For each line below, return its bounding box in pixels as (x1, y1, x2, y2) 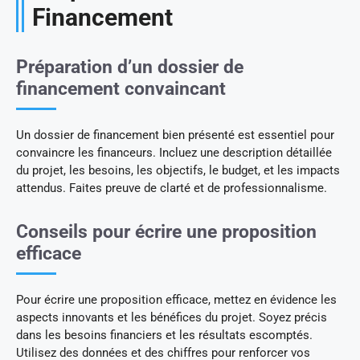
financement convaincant (16, 78, 226, 100)
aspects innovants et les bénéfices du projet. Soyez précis (16, 310, 327, 325)
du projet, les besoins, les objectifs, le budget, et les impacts (16, 163, 340, 178)
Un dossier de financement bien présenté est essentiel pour (16, 128, 334, 143)
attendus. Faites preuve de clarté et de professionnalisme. (16, 181, 327, 196)
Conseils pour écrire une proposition (16, 221, 317, 243)
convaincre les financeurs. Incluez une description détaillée (16, 145, 332, 161)
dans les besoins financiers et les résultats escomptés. (16, 328, 313, 343)
